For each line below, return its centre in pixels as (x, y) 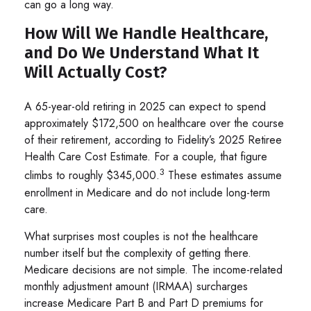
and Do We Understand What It (142, 53)
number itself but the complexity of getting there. (138, 253)
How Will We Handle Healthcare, (146, 34)
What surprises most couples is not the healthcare (141, 236)
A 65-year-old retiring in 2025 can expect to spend (145, 107)
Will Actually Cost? (96, 73)
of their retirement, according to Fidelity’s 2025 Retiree (153, 140)
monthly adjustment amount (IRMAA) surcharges (136, 286)
